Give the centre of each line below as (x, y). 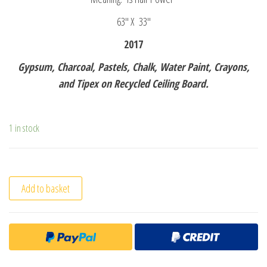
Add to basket (46, 189)
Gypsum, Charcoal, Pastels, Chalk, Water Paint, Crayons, (133, 67)
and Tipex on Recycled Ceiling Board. (133, 84)
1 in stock (24, 128)
